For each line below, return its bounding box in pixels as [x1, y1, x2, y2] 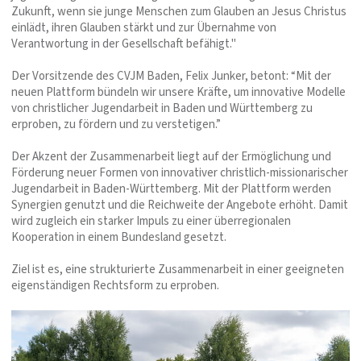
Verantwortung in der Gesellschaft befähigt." [11, 35, 236, 53]
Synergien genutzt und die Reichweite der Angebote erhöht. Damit [11, 197, 348, 214]
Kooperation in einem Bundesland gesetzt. [11, 229, 226, 247]
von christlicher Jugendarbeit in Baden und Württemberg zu [11, 100, 313, 118]
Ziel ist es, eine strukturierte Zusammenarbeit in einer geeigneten [11, 261, 344, 279]
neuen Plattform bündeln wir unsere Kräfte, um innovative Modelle [11, 84, 346, 102]
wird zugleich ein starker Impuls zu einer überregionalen [11, 213, 291, 230]
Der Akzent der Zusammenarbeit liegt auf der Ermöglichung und [11, 148, 331, 166]
